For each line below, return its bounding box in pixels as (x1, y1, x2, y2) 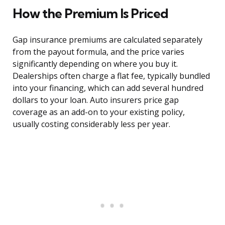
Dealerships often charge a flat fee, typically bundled (13, 70, 210, 82)
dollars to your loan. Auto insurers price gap (13, 94, 179, 106)
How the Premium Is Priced (13, 5, 168, 22)
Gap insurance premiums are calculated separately (13, 34, 202, 46)
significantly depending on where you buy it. (13, 58, 178, 70)
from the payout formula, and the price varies (13, 46, 184, 58)
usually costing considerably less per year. (13, 119, 170, 130)
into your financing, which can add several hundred (13, 82, 203, 94)
